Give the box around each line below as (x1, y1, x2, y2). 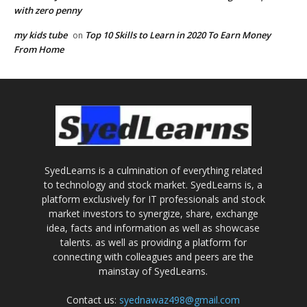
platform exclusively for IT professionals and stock (41, 193, 265, 206)
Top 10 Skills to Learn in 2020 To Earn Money (85, 29, 271, 42)
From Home (14, 43, 64, 56)
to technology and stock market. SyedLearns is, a (44, 178, 263, 192)
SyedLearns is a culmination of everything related (44, 164, 262, 177)
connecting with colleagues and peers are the (53, 250, 254, 264)
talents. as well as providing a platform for (60, 236, 247, 249)
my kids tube (14, 29, 67, 42)
